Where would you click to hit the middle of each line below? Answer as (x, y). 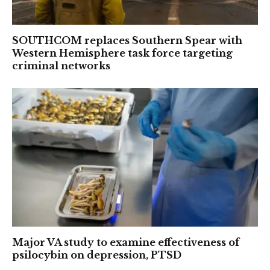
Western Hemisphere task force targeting (122, 53)
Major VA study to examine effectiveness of (126, 242)
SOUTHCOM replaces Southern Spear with (127, 41)
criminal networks (61, 66)
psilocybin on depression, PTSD (97, 255)
